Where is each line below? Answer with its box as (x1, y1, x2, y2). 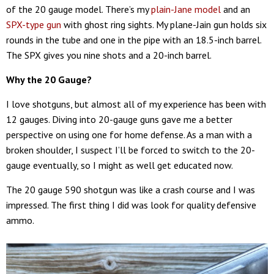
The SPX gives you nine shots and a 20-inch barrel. (6, 49, 212, 62)
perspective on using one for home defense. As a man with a (6, 128, 252, 141)
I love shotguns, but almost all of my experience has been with (6, 98, 266, 111)
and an (221, 3, 250, 16)
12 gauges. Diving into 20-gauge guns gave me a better (6, 113, 232, 126)
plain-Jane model (151, 3, 221, 16)
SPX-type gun (6, 18, 61, 31)
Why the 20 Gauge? (6, 73, 92, 86)
